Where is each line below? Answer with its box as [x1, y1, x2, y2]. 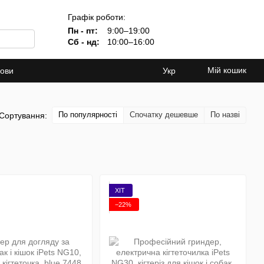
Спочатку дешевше [130, 110, 198, 119]
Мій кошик [207, 65, 246, 75]
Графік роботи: [68, 12, 126, 22]
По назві [210, 110, 240, 119]
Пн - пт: [68, 25, 98, 35]
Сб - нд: [68, 37, 100, 47]
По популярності [58, 110, 117, 119]
